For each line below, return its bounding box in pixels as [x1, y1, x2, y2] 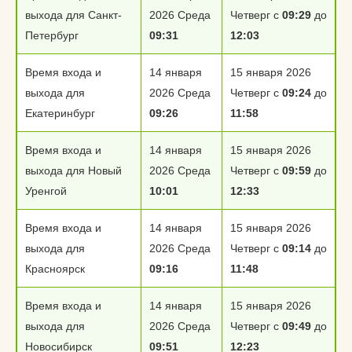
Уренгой [25, 185, 67, 197]
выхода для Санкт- [25, 9, 122, 21]
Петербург [25, 29, 79, 42]
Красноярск [25, 262, 85, 275]
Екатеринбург [25, 107, 95, 119]
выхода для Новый [25, 164, 122, 177]
